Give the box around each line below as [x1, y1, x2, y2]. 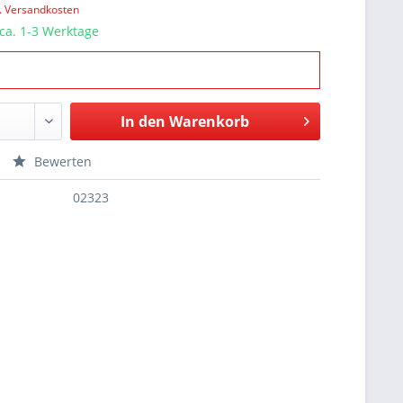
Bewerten [31, 153, 93, 170]
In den [120, 112, 166, 131]
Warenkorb [168, 112, 249, 131]
